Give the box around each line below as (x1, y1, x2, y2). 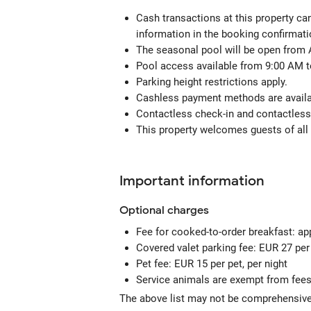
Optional (119, 203, 165, 217)
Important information (119, 172, 264, 190)
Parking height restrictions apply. (136, 76, 287, 88)
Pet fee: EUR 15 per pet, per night (136, 258, 287, 270)
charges (165, 203, 209, 217)
